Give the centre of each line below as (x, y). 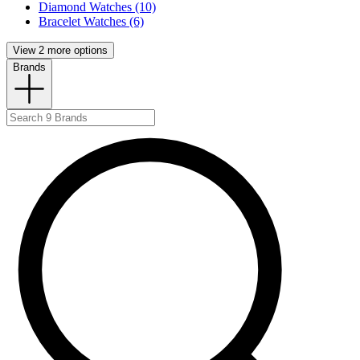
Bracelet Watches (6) (91, 22)
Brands (29, 67)
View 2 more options (60, 51)
